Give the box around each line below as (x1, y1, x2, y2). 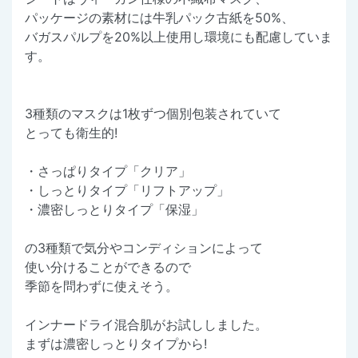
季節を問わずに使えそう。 (25, 277, 178, 294)
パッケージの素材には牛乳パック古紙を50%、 (25, 9, 294, 26)
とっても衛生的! (25, 124, 117, 141)
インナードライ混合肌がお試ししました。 (25, 316, 268, 332)
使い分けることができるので (25, 258, 191, 275)
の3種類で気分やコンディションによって (25, 239, 263, 256)
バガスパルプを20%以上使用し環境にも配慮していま (25, 28, 332, 45)
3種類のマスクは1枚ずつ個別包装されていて (25, 105, 281, 121)
